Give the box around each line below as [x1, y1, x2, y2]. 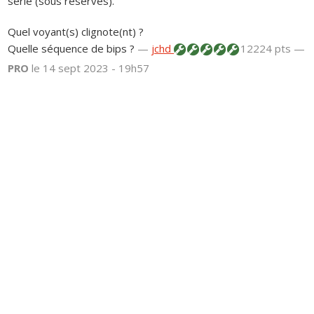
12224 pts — [238, 41, 306, 55]
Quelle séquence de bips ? [8, 41, 135, 55]
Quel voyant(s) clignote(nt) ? [8, 24, 144, 39]
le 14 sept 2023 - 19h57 [32, 60, 150, 75]
